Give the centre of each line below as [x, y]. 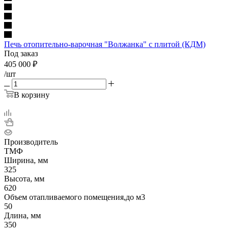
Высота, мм [24, 178]
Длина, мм [22, 215]
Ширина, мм [26, 160]
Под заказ [21, 53]
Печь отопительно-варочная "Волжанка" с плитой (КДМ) [105, 44]
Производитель [31, 142]
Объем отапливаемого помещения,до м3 [75, 197]
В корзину [32, 95]
